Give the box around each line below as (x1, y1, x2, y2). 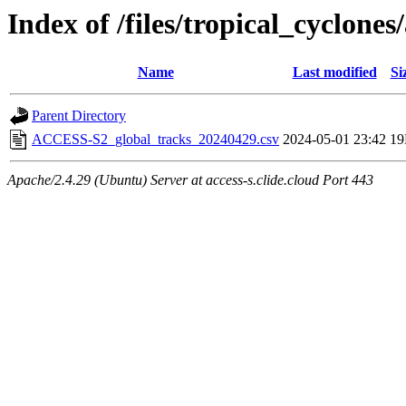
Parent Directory (32, 108, 126, 124)
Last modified (292, 64, 377, 81)
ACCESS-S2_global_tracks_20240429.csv (32, 131, 279, 148)
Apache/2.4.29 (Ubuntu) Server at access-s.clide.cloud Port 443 (7, 172, 373, 188)
